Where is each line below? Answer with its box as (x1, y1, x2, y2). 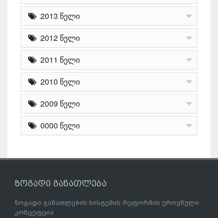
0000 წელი (36, 120, 80, 131)
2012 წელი (36, 32, 80, 44)
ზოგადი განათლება (15, 179, 107, 189)
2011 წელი (36, 54, 80, 66)
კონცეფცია (15, 209, 54, 217)
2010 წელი (36, 76, 80, 88)
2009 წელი (36, 98, 80, 109)
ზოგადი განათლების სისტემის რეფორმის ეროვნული (15, 199, 199, 207)
